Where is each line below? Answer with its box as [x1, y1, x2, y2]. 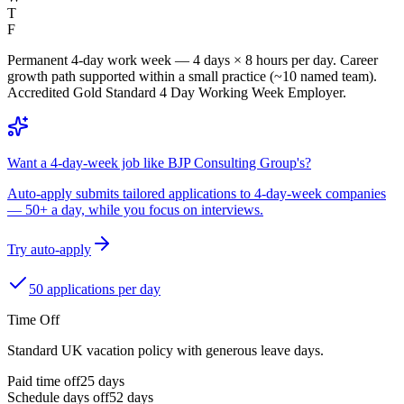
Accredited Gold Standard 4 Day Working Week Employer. [7, 85, 346, 101]
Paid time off [7, 373, 80, 390]
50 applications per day [29, 281, 161, 298]
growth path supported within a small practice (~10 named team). [7, 69, 377, 85]
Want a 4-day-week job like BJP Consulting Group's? [7, 155, 311, 171]
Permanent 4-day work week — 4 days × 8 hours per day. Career [7, 52, 378, 69]
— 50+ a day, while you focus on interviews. [7, 202, 263, 218]
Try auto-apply [7, 242, 91, 258]
